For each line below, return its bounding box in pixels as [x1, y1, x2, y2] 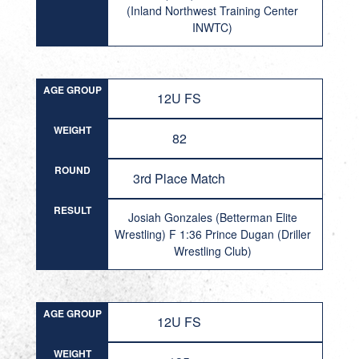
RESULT [53, 203, 91, 217]
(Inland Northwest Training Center [127, 2, 299, 18]
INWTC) [192, 19, 233, 35]
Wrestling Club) [173, 243, 252, 259]
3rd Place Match [133, 169, 226, 188]
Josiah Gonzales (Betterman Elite [127, 209, 297, 225]
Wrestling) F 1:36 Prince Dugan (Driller [114, 226, 311, 242]
